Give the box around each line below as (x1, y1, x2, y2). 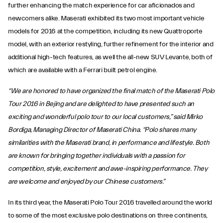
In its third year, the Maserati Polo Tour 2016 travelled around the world (8, 199, 212, 207)
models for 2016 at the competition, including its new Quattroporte (8, 27, 203, 35)
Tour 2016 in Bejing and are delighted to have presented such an (8, 100, 194, 108)
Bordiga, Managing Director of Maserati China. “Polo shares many (8, 126, 196, 134)
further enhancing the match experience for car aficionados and (8, 1, 195, 9)
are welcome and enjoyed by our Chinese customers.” (8, 178, 166, 186)
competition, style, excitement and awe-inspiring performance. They (8, 165, 208, 173)
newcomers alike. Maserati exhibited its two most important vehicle (8, 14, 205, 22)
